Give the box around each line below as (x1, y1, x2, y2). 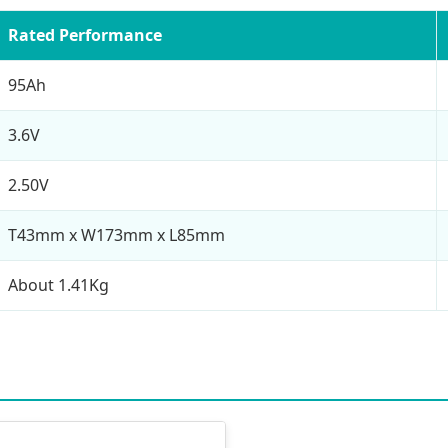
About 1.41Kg (8, 273, 109, 296)
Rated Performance (8, 23, 162, 46)
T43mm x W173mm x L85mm (8, 223, 225, 246)
